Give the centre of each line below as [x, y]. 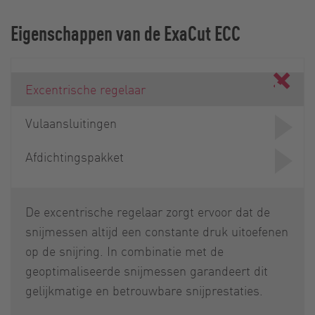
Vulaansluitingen [71, 122]
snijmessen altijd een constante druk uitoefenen [157, 231]
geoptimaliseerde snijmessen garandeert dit [147, 270]
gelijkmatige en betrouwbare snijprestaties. [144, 290]
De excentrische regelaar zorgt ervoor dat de [148, 211]
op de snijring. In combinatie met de [124, 250]
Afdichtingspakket [75, 156]
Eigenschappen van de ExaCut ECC [126, 32]
